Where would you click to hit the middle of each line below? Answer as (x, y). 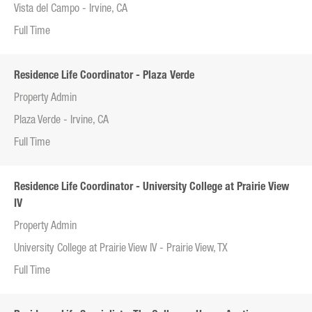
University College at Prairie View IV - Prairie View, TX (121, 250)
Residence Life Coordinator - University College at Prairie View (151, 188)
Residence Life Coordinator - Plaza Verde (104, 77)
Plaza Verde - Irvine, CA (61, 122)
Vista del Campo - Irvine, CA (71, 10)
